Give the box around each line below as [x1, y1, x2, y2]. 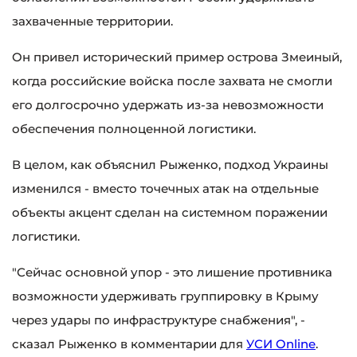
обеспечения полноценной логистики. [12, 121, 256, 137]
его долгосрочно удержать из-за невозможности [12, 97, 324, 113]
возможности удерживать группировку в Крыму [12, 288, 319, 304]
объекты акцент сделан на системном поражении [12, 205, 328, 221]
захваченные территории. [12, 14, 173, 29]
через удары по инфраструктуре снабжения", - [12, 312, 305, 328]
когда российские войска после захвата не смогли [12, 73, 332, 89]
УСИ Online [246, 336, 316, 352]
